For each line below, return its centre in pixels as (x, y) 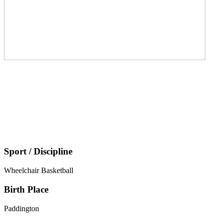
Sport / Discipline (38, 152)
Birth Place (26, 189)
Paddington (22, 208)
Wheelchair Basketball (39, 171)
